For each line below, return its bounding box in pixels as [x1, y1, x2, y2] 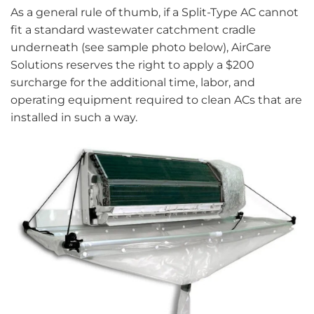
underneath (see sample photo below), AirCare [11, 41, 271, 55]
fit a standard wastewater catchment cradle [11, 23, 256, 37]
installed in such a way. [11, 111, 137, 125]
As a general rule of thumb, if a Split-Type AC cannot [11, 6, 299, 20]
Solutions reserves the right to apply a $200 [11, 58, 254, 72]
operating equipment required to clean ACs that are [11, 93, 302, 107]
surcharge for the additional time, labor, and [11, 76, 255, 90]
